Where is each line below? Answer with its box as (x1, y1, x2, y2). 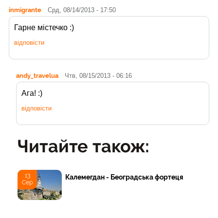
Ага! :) (21, 89, 42, 97)
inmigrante (9, 5, 41, 14)
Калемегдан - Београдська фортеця (65, 173, 184, 182)
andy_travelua (16, 71, 58, 79)
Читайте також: (18, 135, 149, 156)
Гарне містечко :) (14, 23, 74, 32)
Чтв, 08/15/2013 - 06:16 (65, 72, 132, 79)
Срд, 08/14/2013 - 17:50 (48, 6, 116, 14)
